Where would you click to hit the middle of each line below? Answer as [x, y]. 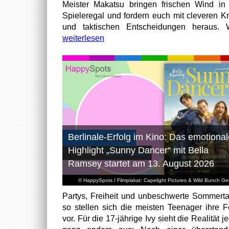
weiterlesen [83, 38]
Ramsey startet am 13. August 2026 [141, 163]
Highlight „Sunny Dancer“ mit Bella [138, 150]
